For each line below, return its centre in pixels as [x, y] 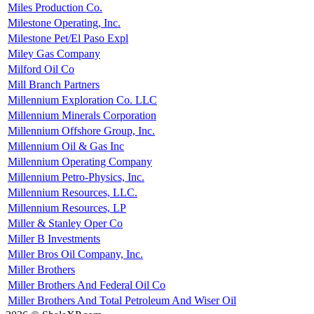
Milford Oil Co [41, 69]
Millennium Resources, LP [67, 207]
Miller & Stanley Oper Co [65, 223]
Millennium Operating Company [80, 161]
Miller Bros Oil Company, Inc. [75, 254]
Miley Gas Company [54, 53]
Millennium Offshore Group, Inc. [81, 130]
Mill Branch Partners [54, 84]
